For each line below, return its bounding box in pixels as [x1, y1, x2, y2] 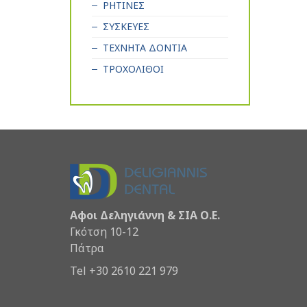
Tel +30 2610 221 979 [70, 263, 178, 279]
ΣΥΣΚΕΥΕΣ [103, 20, 149, 34]
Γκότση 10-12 [70, 223, 138, 239]
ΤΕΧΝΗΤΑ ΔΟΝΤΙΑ [103, 41, 187, 55]
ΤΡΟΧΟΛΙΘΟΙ [103, 62, 164, 76]
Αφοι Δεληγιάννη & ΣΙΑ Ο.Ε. [70, 207, 220, 223]
